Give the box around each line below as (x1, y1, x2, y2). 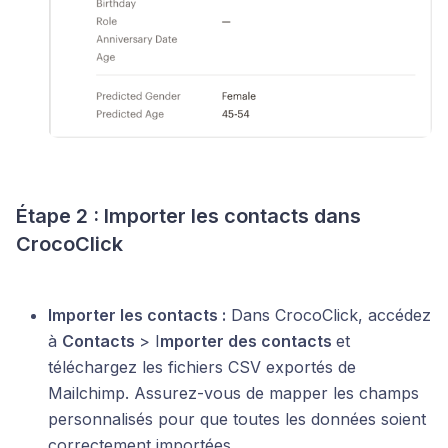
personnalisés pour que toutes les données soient (48, 408, 426, 429)
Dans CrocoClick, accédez (226, 304, 431, 325)
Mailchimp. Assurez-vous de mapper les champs (48, 382, 419, 403)
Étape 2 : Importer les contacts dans (16, 203, 361, 228)
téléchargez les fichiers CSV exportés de (48, 356, 356, 377)
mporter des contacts (160, 330, 336, 351)
